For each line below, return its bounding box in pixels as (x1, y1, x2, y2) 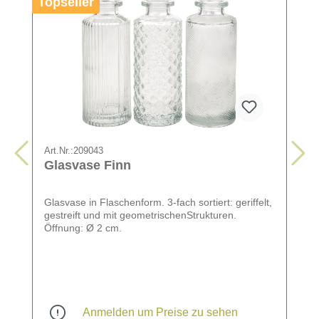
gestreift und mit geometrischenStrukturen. (44, 209, 236, 221)
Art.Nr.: (44, 145, 73, 156)
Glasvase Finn (44, 157, 131, 172)
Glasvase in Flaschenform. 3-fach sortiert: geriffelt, (44, 196, 272, 208)
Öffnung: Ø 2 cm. (44, 221, 122, 234)
